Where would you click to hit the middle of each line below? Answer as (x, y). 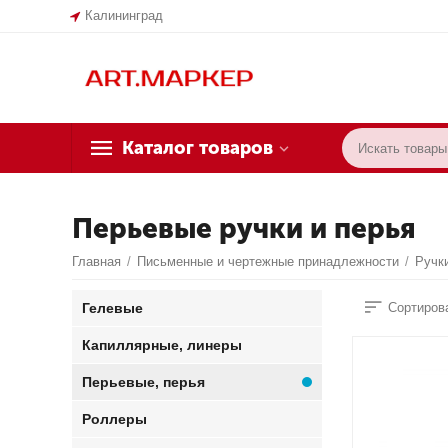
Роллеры (115, 419)
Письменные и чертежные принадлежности (268, 261)
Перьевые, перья (144, 382)
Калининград (124, 15)
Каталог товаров (197, 148)
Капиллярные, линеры (162, 345)
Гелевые (113, 308)
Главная (97, 261)
